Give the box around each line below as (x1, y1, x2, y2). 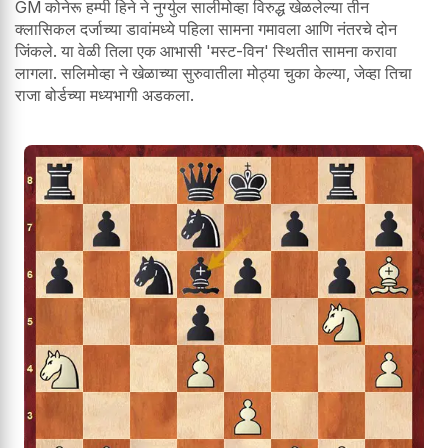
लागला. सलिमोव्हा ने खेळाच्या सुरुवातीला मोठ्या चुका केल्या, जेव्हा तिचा (15, 62, 412, 83)
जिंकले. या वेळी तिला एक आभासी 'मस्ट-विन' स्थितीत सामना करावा (15, 40, 397, 61)
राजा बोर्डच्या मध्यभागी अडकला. (15, 84, 194, 105)
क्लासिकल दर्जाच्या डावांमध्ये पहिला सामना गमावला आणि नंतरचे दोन (15, 18, 397, 39)
